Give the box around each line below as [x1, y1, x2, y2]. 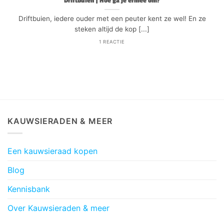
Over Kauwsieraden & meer [7, 203, 109, 213]
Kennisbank [7, 184, 50, 194]
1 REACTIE [99, 38, 125, 44]
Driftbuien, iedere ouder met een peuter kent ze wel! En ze [18, 14, 206, 23]
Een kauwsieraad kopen [7, 146, 97, 156]
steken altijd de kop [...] [74, 25, 149, 33]
